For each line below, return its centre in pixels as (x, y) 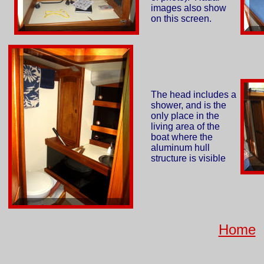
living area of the (185, 127)
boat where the (182, 137)
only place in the (185, 116)
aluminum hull (180, 148)
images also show (189, 8)
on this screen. (181, 19)
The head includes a (194, 95)
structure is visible (188, 159)
